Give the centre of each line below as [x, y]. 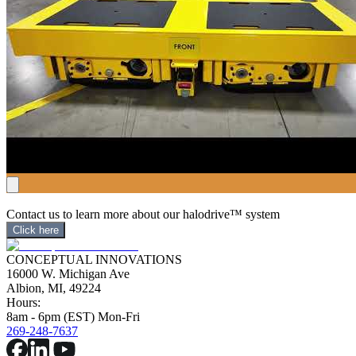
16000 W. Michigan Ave [68, 273]
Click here [36, 230]
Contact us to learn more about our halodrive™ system [143, 214]
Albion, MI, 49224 [54, 288]
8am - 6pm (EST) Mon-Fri [73, 316]
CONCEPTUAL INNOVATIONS [94, 259]
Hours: [23, 302]
